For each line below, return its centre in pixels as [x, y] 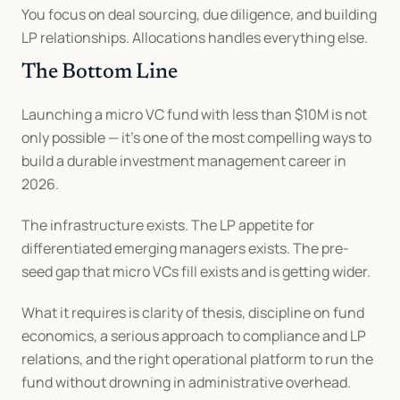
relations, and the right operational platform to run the [197, 359]
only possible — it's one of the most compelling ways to [196, 137]
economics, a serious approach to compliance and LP [194, 336]
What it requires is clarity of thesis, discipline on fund [193, 312]
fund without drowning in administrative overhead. [186, 382]
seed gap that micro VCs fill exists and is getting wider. [196, 271]
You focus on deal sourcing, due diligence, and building [199, 14]
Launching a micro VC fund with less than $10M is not [194, 114]
